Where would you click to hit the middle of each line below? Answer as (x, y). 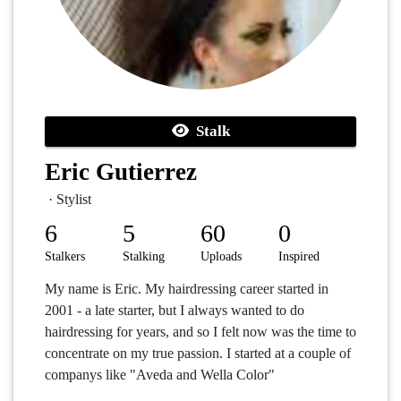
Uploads (221, 256)
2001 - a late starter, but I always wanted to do (175, 310)
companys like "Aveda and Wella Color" (160, 374)
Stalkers (65, 256)
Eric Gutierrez (121, 171)
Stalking (144, 256)
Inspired (299, 256)
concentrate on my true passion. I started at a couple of (198, 353)
